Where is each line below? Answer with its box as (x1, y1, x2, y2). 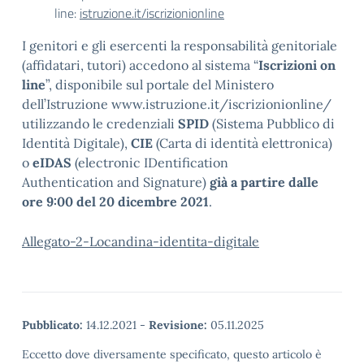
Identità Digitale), (22, 135, 131, 151)
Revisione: (149, 318, 207, 332)
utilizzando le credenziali (22, 115, 178, 132)
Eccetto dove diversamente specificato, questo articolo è (22, 347, 322, 362)
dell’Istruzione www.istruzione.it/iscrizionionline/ (22, 96, 331, 112)
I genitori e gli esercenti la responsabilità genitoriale (22, 37, 337, 54)
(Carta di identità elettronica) (153, 135, 332, 151)
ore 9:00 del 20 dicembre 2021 (22, 193, 209, 210)
